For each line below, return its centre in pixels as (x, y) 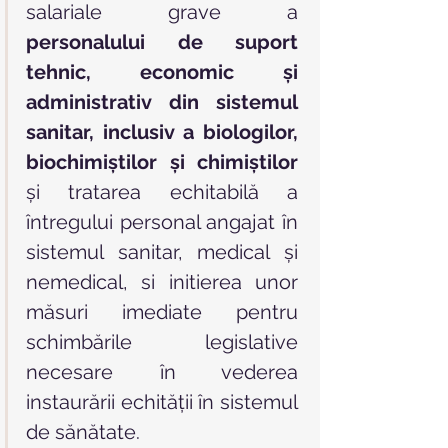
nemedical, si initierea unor (162, 282)
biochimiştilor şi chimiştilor (162, 162)
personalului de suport (162, 42)
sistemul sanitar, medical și (162, 252)
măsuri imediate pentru (162, 312)
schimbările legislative (162, 342)
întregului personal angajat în (162, 222)
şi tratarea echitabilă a (162, 192)
